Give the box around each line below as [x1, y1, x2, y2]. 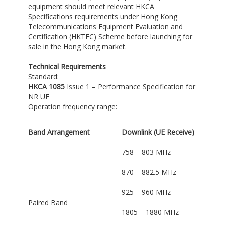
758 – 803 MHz [121, 147, 171, 157]
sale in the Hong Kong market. [28, 42, 127, 52]
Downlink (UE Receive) [121, 127, 194, 137]
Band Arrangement [28, 127, 90, 137]
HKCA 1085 [28, 82, 65, 92]
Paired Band [28, 198, 68, 208]
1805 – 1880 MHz [121, 207, 179, 217]
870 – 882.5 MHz [121, 167, 176, 177]
